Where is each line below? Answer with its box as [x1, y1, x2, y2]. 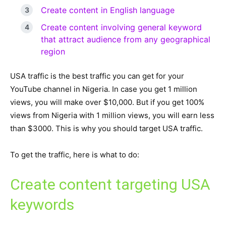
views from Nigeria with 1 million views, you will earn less [10, 110, 214, 120]
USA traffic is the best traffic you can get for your [10, 71, 184, 81]
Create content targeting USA [10, 176, 210, 193]
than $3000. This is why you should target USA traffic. [10, 124, 203, 133]
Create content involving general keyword [41, 22, 202, 32]
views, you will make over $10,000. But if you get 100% [10, 97, 204, 107]
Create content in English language [41, 5, 175, 15]
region [41, 46, 65, 56]
